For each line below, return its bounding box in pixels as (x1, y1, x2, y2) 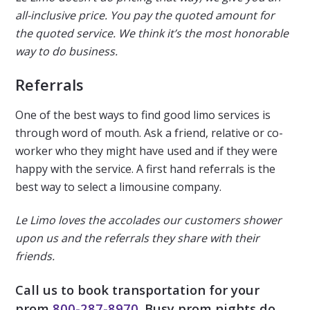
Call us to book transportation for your (15, 280, 260, 298)
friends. (15, 248, 55, 264)
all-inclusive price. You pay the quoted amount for (15, 7, 275, 23)
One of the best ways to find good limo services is (15, 107, 271, 122)
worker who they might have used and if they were (15, 143, 278, 158)
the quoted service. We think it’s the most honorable (15, 25, 289, 41)
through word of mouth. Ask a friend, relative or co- (15, 125, 284, 140)
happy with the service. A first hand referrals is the (15, 161, 276, 176)
